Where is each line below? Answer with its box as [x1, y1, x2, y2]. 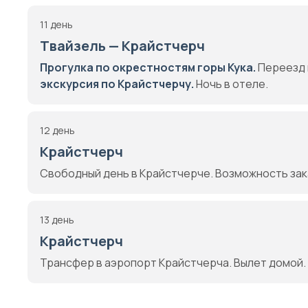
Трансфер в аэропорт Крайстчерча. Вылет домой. [40, 255, 306, 270]
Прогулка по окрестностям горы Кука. [40, 60, 256, 75]
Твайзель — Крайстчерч [40, 36, 205, 55]
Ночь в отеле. [194, 76, 268, 91]
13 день [40, 213, 74, 226]
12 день [40, 124, 75, 137]
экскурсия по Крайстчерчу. [40, 76, 194, 91]
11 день [40, 18, 73, 31]
